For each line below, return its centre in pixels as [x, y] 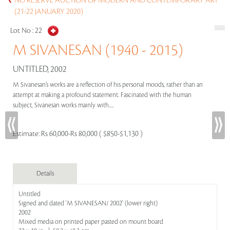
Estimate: [27, 134]
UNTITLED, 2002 [40, 69]
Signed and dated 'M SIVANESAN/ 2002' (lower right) [88, 203]
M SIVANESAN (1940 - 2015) [98, 50]
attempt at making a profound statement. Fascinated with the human [102, 95]
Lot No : [23, 31]
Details [45, 174]
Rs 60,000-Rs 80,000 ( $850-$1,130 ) [92, 134]
